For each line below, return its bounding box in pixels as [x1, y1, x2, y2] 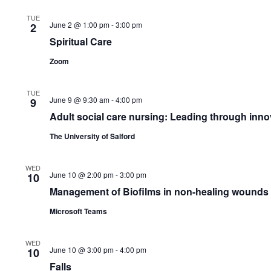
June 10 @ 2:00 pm [49, 169, 114, 180]
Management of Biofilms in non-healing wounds [49, 184, 269, 198]
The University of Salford [49, 131, 135, 142]
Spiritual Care [49, 34, 112, 48]
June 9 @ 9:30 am [49, 94, 109, 105]
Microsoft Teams [49, 206, 107, 217]
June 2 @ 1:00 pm [49, 19, 109, 30]
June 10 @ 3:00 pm [49, 244, 114, 255]
